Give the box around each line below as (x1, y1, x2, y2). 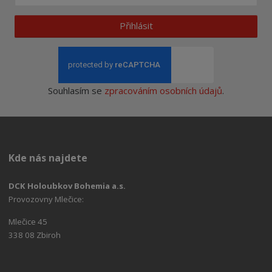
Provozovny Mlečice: (8, 194, 84, 205)
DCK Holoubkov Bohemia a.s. (8, 180, 126, 192)
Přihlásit (119, 19, 153, 32)
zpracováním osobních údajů (104, 84, 222, 97)
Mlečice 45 (8, 216, 48, 228)
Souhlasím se (48, 84, 104, 97)
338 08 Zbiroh (8, 229, 61, 241)
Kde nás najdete (8, 151, 88, 165)
